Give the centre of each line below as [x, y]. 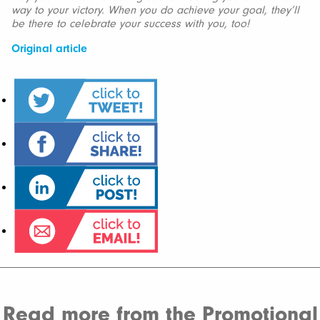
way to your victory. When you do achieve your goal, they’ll [155, 10]
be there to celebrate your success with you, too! [130, 24]
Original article [49, 49]
